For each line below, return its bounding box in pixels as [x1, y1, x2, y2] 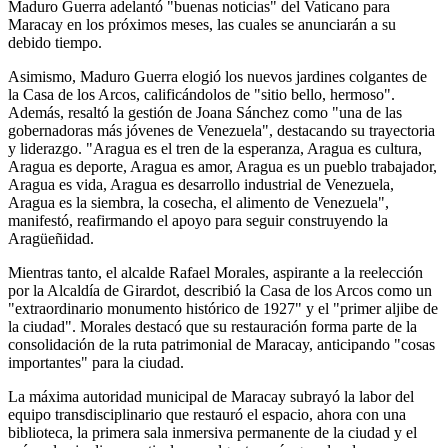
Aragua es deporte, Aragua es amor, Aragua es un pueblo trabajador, [8, 158, 437, 176]
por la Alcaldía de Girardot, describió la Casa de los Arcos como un [8, 282, 432, 300]
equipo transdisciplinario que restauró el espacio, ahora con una [8, 406, 406, 424]
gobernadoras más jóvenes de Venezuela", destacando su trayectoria [8, 122, 435, 140]
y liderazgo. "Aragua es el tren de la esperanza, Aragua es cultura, [8, 140, 422, 158]
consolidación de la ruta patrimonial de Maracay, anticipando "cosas [8, 336, 435, 354]
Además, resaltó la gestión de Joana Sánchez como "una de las [8, 104, 402, 122]
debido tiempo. [8, 34, 102, 52]
